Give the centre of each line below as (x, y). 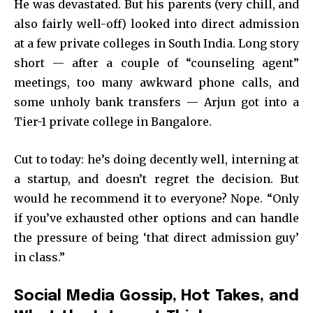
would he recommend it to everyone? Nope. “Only (156, 198)
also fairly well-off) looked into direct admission (156, 23)
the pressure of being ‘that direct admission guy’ (156, 237)
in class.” (39, 257)
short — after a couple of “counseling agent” (156, 63)
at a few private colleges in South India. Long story (156, 43)
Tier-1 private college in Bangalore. (113, 121)
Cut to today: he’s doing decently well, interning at (156, 159)
